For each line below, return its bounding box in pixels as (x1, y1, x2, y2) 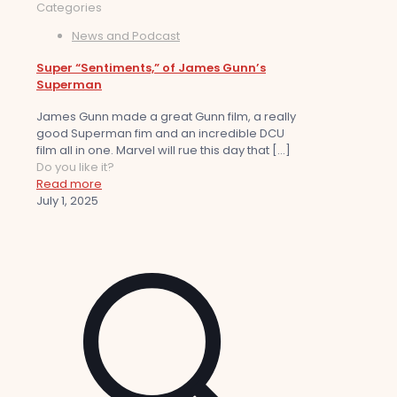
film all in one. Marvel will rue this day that (36, 142, 269, 160)
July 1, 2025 (36, 192, 98, 210)
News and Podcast (72, 27, 180, 44)
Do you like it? (36, 159, 114, 176)
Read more (36, 175, 102, 193)
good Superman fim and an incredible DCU (36, 125, 284, 143)
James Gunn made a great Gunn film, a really (36, 108, 296, 126)
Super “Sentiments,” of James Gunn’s (36, 59, 266, 77)
